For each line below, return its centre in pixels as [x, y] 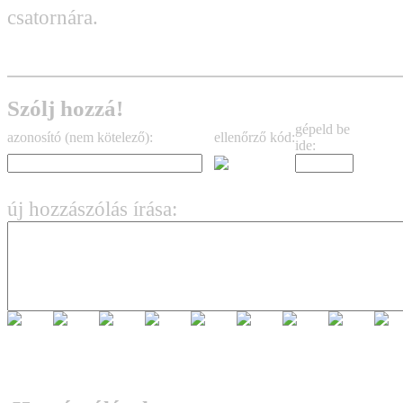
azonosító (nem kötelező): [80, 138]
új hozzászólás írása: [92, 209]
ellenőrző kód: [255, 138]
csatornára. [53, 17]
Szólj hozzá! [65, 109]
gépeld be [322, 130]
